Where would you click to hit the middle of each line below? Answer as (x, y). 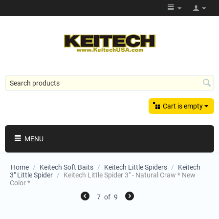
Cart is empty (183, 106)
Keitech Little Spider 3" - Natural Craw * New (130, 175)
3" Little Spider (31, 175)
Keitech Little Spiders (136, 167)
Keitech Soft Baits (66, 167)
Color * (20, 183)
